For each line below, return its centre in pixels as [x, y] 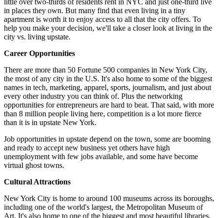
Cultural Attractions [37, 182]
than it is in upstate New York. [50, 123]
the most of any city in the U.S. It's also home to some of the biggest [108, 79]
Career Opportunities [39, 54]
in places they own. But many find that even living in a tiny [95, 11]
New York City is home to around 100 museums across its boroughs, [109, 199]
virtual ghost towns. [34, 165]
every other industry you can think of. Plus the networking [93, 96]
